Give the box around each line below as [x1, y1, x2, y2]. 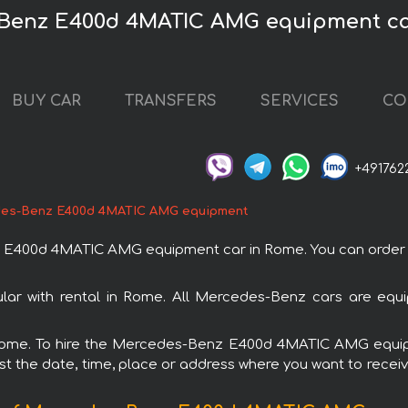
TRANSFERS [125, 93, 217, 110]
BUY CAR [12, 93, 81, 110]
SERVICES [260, 93, 339, 110]
